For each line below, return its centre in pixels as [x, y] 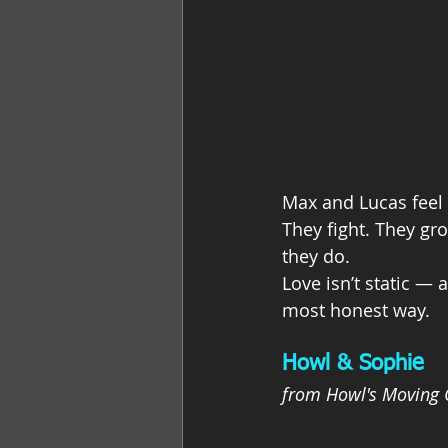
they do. [316, 256]
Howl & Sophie [353, 364]
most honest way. [356, 310]
